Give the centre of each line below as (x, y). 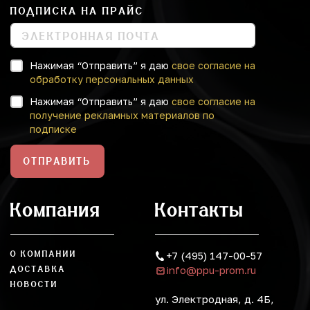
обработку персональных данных (112, 80)
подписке (53, 129)
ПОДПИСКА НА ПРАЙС (77, 11)
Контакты (199, 210)
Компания (55, 210)
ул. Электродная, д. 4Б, (215, 299)
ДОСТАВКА (38, 270)
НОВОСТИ (34, 285)
